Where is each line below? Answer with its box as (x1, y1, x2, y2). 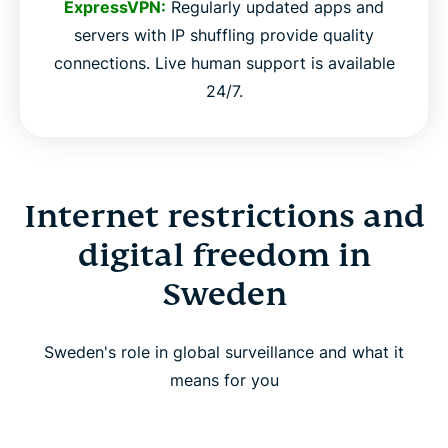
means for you (169, 370, 279, 391)
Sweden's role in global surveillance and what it (44, 342, 404, 363)
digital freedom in (77, 235, 371, 276)
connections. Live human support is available (53, 53, 395, 74)
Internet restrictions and (23, 196, 425, 237)
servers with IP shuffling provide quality (74, 25, 374, 46)
